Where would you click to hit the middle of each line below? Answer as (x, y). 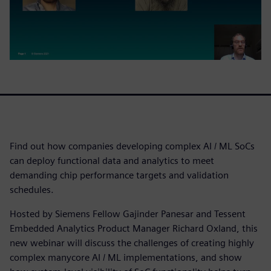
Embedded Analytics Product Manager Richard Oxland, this (134, 228)
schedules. (32, 189)
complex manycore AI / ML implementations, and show (126, 257)
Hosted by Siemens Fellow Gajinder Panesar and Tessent (128, 214)
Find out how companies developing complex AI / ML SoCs (132, 146)
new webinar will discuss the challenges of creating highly (132, 243)
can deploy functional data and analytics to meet (112, 160)
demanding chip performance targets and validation (119, 175)
